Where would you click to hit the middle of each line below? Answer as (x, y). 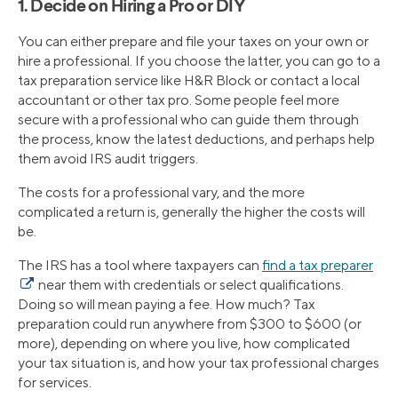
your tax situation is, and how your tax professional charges (199, 362)
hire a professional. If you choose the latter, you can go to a (199, 60)
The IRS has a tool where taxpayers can (140, 265)
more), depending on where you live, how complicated (184, 343)
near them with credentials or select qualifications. (189, 284)
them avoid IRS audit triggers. (108, 158)
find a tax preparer (318, 265)
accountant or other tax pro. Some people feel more (179, 99)
